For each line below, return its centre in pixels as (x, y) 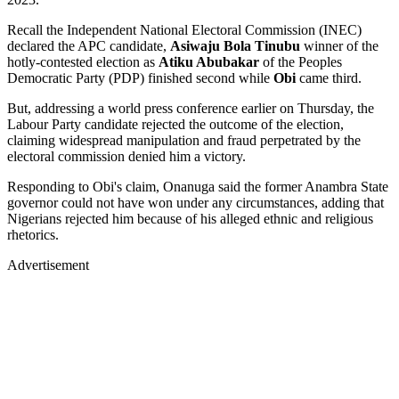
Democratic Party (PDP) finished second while (140, 77)
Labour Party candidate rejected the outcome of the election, (175, 124)
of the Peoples (302, 61)
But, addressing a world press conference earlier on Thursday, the (191, 108)
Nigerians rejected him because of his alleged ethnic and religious (190, 218)
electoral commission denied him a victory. (126, 156)
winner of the (339, 45)
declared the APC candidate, (89, 45)
